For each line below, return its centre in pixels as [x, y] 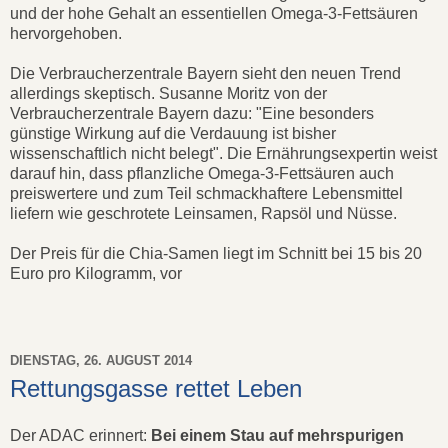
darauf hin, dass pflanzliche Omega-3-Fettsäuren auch [202, 173]
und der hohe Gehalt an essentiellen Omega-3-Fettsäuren [214, 13]
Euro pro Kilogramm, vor [96, 273]
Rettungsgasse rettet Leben [156, 388]
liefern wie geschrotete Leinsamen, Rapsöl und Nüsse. [203, 213]
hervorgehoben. [66, 33]
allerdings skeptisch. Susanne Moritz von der [168, 93]
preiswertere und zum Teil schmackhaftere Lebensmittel [206, 193]
